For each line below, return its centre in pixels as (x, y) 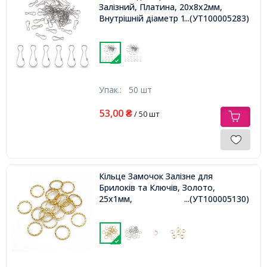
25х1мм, (115, 199)
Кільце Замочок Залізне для (156, 176)
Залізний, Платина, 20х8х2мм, (160, 7)
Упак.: (114, 90)
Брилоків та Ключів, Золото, (157, 188)
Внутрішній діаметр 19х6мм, (156, 18)
